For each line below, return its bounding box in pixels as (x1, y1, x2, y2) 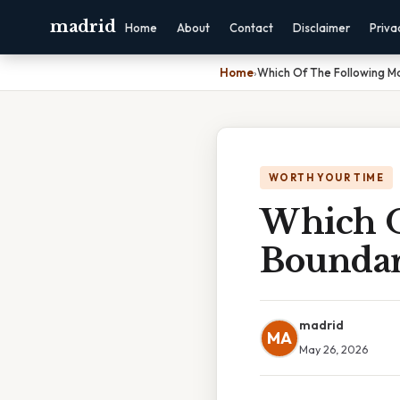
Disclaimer (293, 21, 351, 35)
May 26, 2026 (299, 342, 368, 356)
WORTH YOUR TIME (269, 171, 384, 184)
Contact (229, 21, 274, 35)
